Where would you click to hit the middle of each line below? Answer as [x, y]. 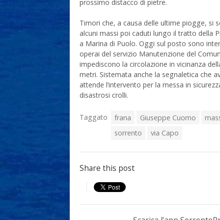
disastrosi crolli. [104, 95]
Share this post [107, 168]
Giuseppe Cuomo [168, 117]
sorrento [128, 133]
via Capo [165, 133]
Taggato [94, 117]
